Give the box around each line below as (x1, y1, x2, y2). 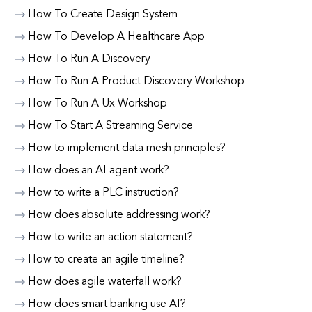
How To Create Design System (28, 9, 178, 20)
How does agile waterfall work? (28, 276, 182, 288)
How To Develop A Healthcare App (28, 31, 205, 42)
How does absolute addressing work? (28, 210, 210, 221)
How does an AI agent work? (28, 165, 169, 176)
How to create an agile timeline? (28, 254, 185, 265)
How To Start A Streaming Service (28, 120, 193, 132)
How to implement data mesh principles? (28, 143, 226, 154)
